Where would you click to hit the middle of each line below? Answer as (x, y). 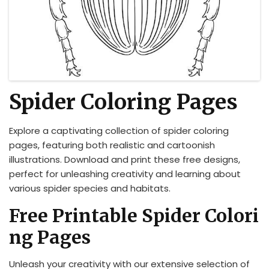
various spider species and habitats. (90, 188)
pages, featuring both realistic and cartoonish (112, 145)
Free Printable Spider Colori (134, 215)
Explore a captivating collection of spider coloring (119, 130)
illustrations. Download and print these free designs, (125, 159)
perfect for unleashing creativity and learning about (125, 174)
